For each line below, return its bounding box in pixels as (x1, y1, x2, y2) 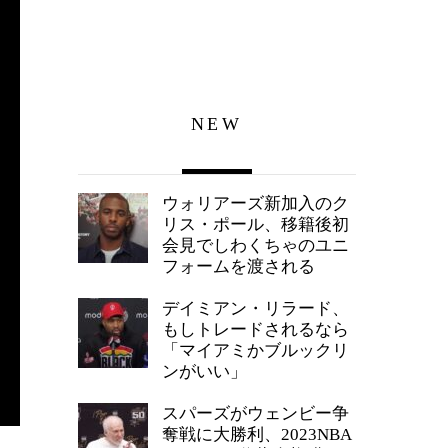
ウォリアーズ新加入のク (162, 194, 349, 214)
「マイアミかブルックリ (162, 341, 349, 361)
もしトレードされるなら (162, 320, 349, 340)
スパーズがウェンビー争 (162, 404, 349, 424)
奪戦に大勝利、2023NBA (162, 425, 352, 445)
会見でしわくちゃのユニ (162, 236, 349, 256)
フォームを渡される (162, 257, 315, 277)
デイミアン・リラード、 (162, 299, 349, 319)
